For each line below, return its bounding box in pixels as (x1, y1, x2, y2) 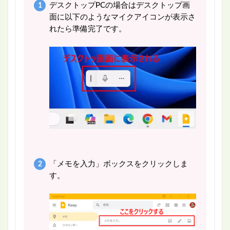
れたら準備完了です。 (49, 25, 126, 33)
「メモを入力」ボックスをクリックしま (49, 160, 188, 168)
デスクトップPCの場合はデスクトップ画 (49, 1, 190, 9)
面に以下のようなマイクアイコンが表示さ (49, 13, 196, 21)
